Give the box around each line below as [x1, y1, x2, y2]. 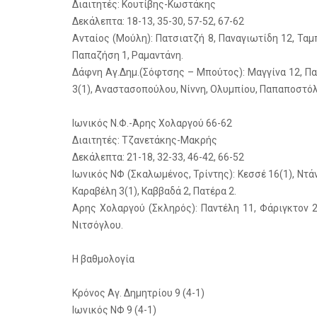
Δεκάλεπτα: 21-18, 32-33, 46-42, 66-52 [72, 151, 244, 163]
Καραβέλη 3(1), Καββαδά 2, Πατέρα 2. [72, 185, 236, 197]
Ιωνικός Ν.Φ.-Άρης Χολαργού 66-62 [72, 117, 232, 129]
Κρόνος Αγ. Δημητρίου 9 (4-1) [72, 287, 204, 299]
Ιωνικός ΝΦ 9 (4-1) [72, 304, 156, 316]
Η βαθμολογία [72, 253, 134, 265]
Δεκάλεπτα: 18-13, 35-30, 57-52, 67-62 [72, 16, 244, 27]
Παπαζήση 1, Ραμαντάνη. [72, 50, 183, 61]
